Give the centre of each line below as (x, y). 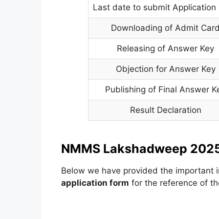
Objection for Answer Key (165, 69)
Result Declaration (165, 110)
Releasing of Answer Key (166, 48)
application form (95, 183)
